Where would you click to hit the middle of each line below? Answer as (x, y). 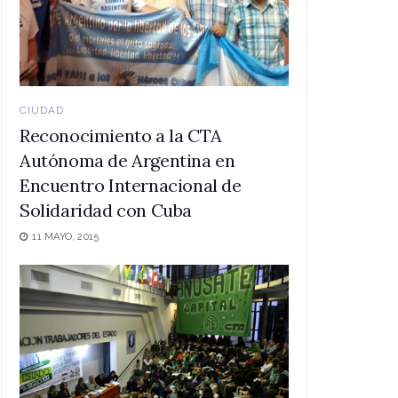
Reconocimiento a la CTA (121, 135)
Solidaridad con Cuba (106, 210)
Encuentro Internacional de (131, 185)
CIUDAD (42, 110)
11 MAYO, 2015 (64, 236)
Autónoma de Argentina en (127, 160)
